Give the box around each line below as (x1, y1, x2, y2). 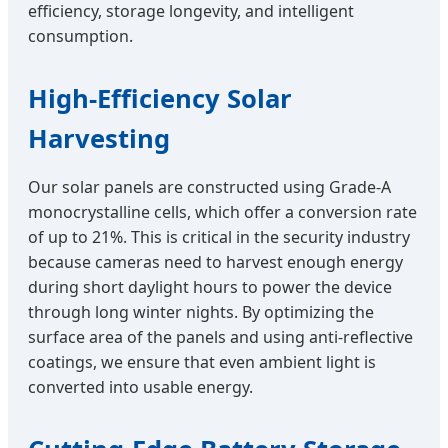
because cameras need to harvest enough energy (28, 251, 403, 274)
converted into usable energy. (28, 376, 253, 399)
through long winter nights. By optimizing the (28, 301, 374, 324)
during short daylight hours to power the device (28, 276, 392, 299)
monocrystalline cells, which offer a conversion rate (28, 201, 417, 224)
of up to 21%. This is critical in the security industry (28, 226, 410, 249)
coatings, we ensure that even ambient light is (28, 351, 376, 374)
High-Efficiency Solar (28, 81, 292, 117)
